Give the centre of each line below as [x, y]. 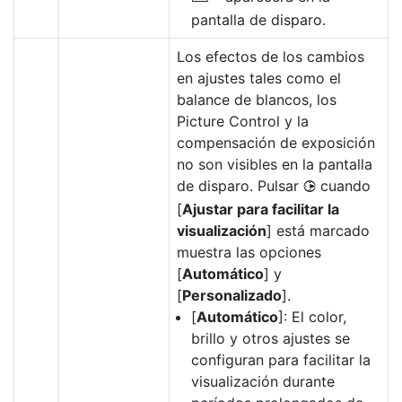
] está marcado [318, 231]
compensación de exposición [276, 143]
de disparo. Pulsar [240, 186]
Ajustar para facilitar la [261, 209]
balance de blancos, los [257, 100]
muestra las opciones [249, 252]
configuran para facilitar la [281, 360]
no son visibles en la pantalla [275, 164]
